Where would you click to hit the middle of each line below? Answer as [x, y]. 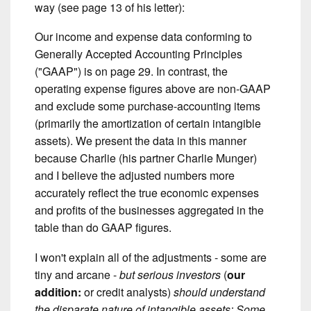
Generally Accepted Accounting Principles [138, 54]
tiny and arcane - [77, 274]
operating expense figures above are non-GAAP [153, 89]
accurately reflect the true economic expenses [147, 193]
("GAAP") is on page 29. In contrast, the [131, 72]
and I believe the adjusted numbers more [135, 176]
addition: [58, 292]
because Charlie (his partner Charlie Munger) [146, 158]
